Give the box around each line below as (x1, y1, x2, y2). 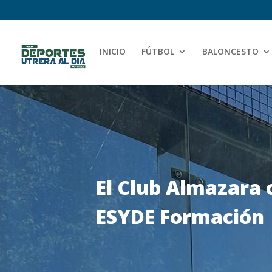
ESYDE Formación (96, 203, 265, 230)
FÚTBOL (141, 45, 174, 57)
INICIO (100, 45, 126, 57)
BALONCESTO (202, 45, 259, 57)
